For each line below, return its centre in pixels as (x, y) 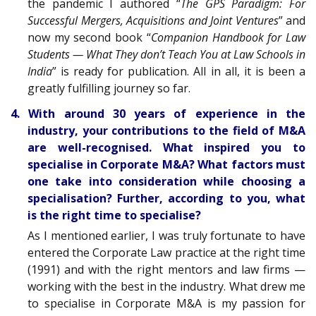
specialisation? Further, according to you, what (166, 199)
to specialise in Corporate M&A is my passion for (166, 304)
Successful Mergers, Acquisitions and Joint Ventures (153, 20)
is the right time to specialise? (114, 215)
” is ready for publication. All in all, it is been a (179, 71)
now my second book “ (89, 37)
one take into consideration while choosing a (166, 182)
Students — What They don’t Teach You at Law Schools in (166, 54)
